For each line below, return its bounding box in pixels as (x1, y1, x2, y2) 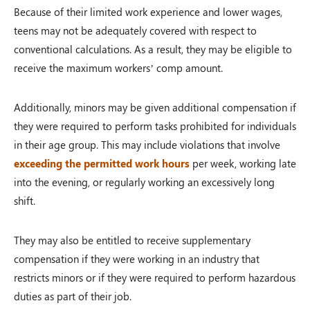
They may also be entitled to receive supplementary (14, 232, 250, 247)
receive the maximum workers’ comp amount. (14, 60, 223, 75)
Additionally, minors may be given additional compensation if (14, 100, 296, 114)
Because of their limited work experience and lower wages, (14, 4, 282, 19)
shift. (14, 193, 35, 208)
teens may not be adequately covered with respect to (14, 23, 257, 37)
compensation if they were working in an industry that (14, 251, 259, 266)
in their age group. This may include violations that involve (14, 137, 280, 152)
